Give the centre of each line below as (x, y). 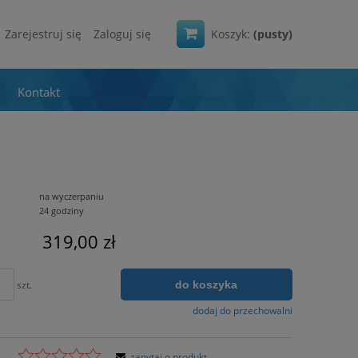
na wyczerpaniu (71, 196)
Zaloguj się (122, 34)
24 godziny (61, 210)
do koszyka (207, 284)
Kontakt (38, 91)
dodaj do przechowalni (242, 310)
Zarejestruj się (43, 34)
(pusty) (273, 34)
